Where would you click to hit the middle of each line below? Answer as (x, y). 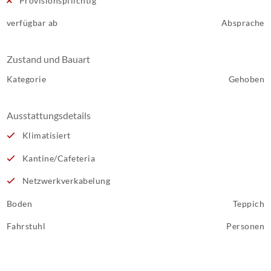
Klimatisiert (45, 135)
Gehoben (246, 79)
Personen (245, 226)
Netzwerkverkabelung (65, 181)
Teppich (248, 203)
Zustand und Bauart (48, 59)
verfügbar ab (32, 23)
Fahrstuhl (26, 226)
